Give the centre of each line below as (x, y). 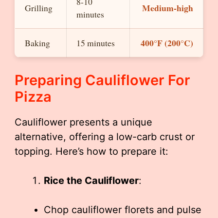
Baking (37, 43)
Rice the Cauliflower (91, 181)
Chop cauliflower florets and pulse (123, 210)
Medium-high (168, 8)
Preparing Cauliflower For (102, 80)
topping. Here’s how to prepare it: (91, 152)
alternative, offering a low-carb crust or (105, 137)
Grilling (39, 8)
